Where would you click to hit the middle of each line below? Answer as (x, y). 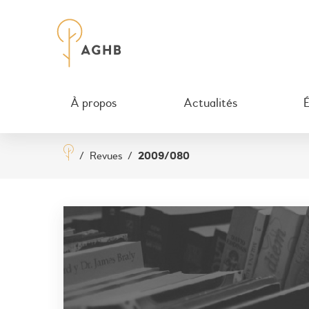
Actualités (210, 103)
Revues (106, 156)
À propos (93, 103)
